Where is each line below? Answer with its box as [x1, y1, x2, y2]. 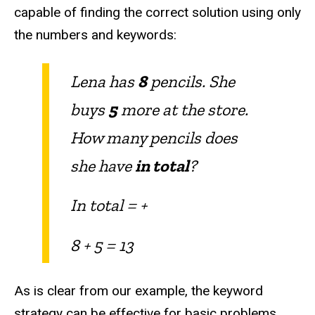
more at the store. [117, 98, 248, 120]
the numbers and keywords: [14, 27, 176, 44]
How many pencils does [70, 127, 238, 148]
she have [70, 155, 135, 176]
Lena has [70, 70, 138, 91]
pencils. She [147, 70, 235, 91]
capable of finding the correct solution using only [14, 4, 301, 21]
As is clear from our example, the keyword [14, 283, 263, 300]
